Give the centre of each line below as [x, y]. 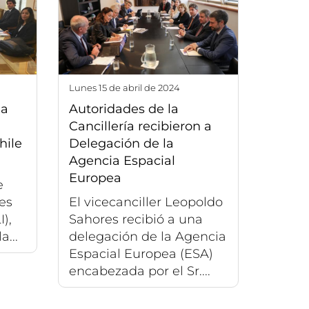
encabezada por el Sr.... [139, 271]
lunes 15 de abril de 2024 [127, 87]
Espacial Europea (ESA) [141, 253]
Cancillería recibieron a [140, 126]
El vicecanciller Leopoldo [146, 202]
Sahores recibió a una [136, 219]
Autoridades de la [123, 109]
